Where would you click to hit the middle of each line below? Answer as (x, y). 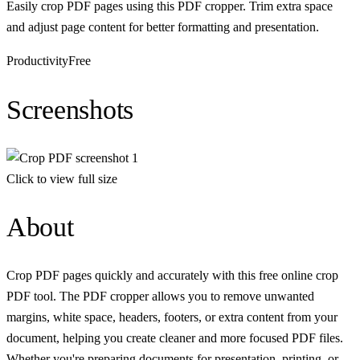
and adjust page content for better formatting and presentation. (163, 27)
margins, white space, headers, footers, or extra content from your (172, 317)
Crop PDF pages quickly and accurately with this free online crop (172, 276)
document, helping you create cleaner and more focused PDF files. (175, 338)
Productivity (37, 61)
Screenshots (70, 109)
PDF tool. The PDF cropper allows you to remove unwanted (160, 297)
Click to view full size (62, 178)
